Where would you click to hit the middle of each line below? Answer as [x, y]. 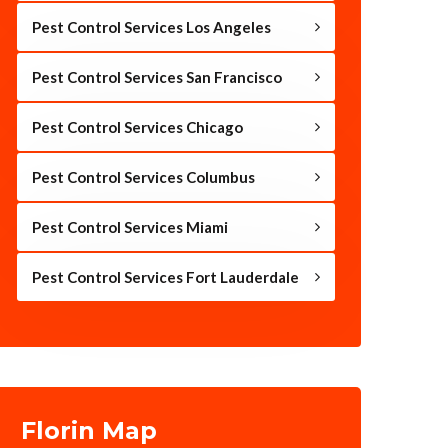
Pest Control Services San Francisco [157, 76]
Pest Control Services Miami [130, 226]
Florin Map [89, 430]
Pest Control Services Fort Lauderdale [165, 276]
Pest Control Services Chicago [137, 126]
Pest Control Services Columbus [143, 176]
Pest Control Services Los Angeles [151, 26]
